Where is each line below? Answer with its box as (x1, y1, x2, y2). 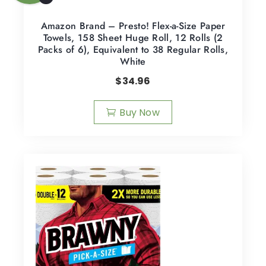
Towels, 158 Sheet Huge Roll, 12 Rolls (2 (43, 30, 223, 45)
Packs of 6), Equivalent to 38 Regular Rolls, (37, 42, 229, 56)
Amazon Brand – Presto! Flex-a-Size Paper (40, 18, 226, 33)
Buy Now (119, 105, 160, 119)
